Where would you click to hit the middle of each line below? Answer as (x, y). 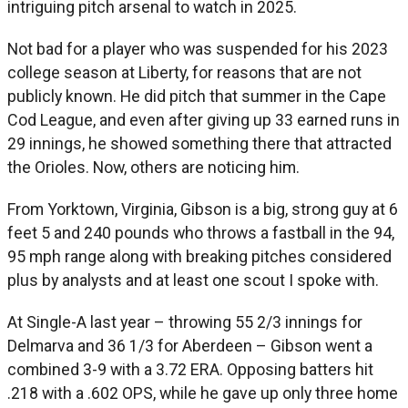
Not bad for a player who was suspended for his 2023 (198, 48)
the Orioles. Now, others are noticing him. (153, 167)
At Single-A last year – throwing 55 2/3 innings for (185, 321)
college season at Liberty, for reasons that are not (184, 72)
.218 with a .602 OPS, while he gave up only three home (203, 393)
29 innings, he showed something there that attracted (199, 143)
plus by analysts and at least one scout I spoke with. (193, 280)
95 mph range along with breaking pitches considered (199, 256)
